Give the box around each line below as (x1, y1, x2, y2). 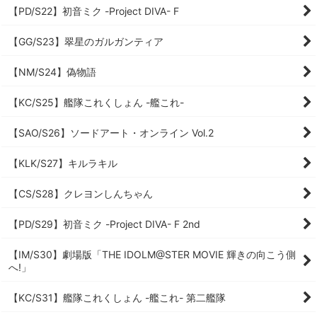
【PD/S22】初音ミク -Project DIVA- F (8, 5, 179, 17)
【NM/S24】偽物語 (8, 66, 96, 78)
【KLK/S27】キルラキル (8, 157, 117, 169)
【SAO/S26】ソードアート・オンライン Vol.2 (8, 127, 214, 139)
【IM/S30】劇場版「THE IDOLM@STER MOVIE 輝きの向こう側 (8, 248, 296, 260)
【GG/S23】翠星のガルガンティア (8, 35, 163, 47)
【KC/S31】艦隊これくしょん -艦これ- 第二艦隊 (8, 292, 226, 304)
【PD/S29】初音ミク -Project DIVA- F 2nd (8, 218, 200, 230)
